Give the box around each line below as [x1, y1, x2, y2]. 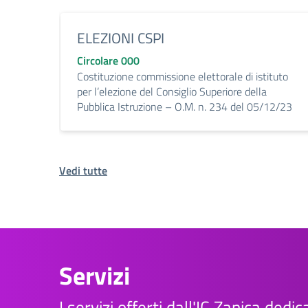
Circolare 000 [77, 52, 140, 69]
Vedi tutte [59, 162, 107, 179]
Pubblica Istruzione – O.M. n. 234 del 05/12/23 [77, 98, 292, 115]
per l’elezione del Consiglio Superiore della [77, 83, 267, 100]
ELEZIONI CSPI [77, 27, 164, 49]
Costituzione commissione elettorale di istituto [77, 68, 288, 85]
